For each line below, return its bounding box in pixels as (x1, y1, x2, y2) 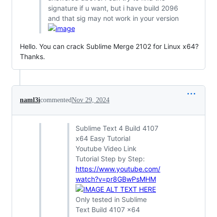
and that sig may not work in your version (47, 14, 179, 22)
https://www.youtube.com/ (76, 164, 160, 173)
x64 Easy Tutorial (76, 134, 130, 142)
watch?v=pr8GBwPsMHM (76, 174, 156, 183)
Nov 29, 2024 (72, 96, 109, 104)
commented (40, 96, 72, 104)
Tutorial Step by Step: (76, 154, 145, 163)
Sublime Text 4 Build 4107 (76, 124, 158, 132)
